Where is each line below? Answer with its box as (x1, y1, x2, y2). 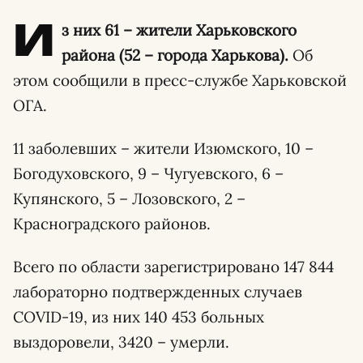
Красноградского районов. (13, 214, 211, 233)
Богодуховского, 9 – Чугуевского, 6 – (13, 164, 284, 183)
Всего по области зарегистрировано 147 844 (13, 257, 334, 276)
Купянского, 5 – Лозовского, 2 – (13, 189, 246, 208)
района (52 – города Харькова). (62, 45, 289, 65)
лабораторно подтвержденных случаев (13, 282, 302, 301)
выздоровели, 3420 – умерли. (13, 332, 229, 352)
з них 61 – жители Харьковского (62, 20, 297, 40)
